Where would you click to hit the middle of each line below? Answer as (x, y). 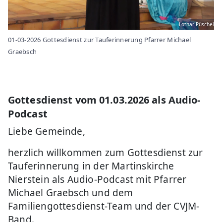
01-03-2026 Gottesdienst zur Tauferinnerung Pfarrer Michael (100, 39)
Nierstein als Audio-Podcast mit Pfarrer (97, 179)
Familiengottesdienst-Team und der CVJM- (104, 206)
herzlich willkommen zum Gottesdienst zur (106, 152)
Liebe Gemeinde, (47, 131)
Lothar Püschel (196, 24)
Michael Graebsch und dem (71, 193)
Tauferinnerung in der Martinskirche (91, 166)
